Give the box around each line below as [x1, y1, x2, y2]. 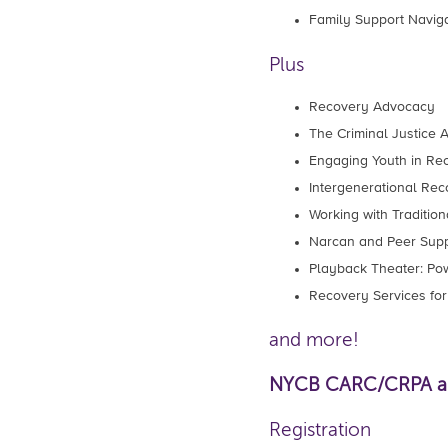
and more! [268, 330, 359, 350]
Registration [268, 420, 371, 440]
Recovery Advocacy [308, 99, 435, 114]
